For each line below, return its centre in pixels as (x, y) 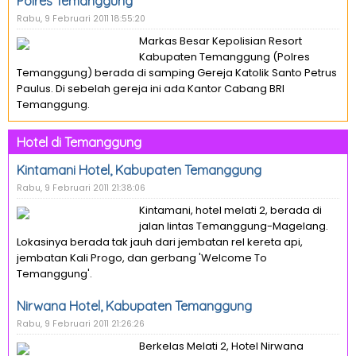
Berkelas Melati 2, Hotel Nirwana (221, 346)
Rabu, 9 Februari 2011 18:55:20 (81, 19)
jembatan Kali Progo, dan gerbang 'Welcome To (142, 258)
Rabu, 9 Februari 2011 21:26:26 (81, 324)
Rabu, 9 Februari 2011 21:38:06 (81, 188)
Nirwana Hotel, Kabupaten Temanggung (134, 306)
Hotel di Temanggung (79, 142)
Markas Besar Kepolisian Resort (221, 41)
